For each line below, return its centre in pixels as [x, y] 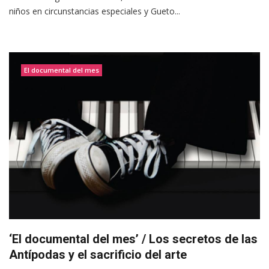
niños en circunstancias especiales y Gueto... [95, 11]
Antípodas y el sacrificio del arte [98, 254]
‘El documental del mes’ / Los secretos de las [133, 239]
